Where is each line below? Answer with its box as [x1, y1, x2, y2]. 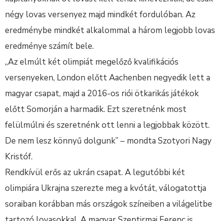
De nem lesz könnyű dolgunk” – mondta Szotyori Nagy [5, 135, 212, 147]
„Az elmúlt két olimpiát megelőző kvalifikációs [5, 56, 179, 68]
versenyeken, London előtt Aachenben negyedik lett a [5, 72, 210, 83]
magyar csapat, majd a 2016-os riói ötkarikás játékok [5, 88, 199, 99]
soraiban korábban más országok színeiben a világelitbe [5, 198, 212, 210]
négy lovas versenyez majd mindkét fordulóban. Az [5, 9, 195, 20]
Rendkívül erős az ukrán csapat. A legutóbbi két [5, 167, 185, 178]
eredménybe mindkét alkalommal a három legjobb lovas [5, 25, 215, 36]
